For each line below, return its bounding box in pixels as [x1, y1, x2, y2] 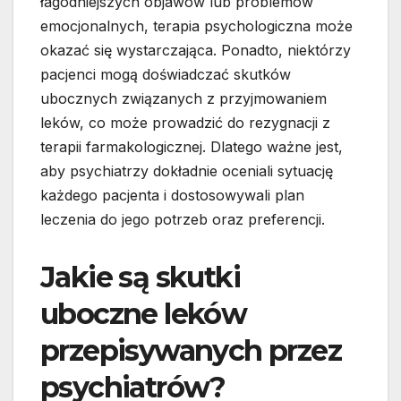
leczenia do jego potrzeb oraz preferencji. [40, 210, 325, 229]
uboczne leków [40, 296, 247, 332]
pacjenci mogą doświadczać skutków [40, 65, 291, 84]
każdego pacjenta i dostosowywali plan [40, 186, 304, 205]
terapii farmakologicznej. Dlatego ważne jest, [40, 138, 343, 157]
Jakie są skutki [40, 260, 240, 295]
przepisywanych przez [40, 333, 341, 369]
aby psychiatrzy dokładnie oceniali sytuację [40, 162, 333, 181]
